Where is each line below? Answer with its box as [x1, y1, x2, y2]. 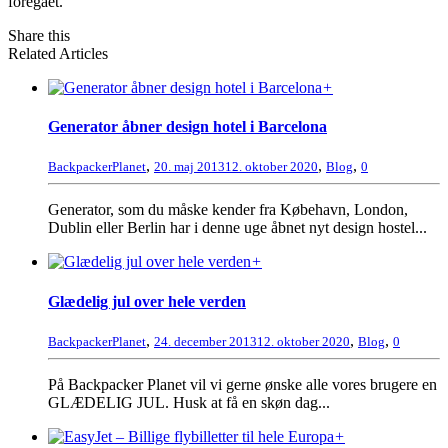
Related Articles [8, 44, 108, 62]
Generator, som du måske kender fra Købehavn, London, [48, 201, 408, 219]
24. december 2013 [154, 333, 257, 349]
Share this [8, 26, 70, 44]
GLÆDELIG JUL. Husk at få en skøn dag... [48, 393, 330, 411]
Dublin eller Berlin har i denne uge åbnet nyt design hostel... [48, 219, 427, 237]
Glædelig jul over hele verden [48, 292, 246, 310]
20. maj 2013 [154, 159, 225, 175]
